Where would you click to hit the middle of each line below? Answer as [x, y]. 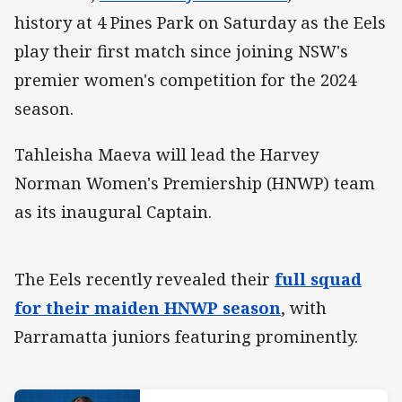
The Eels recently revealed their [144, 279]
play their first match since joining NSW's [181, 52]
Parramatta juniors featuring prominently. [186, 336]
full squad [318, 279]
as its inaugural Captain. [113, 211]
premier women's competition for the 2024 [185, 80]
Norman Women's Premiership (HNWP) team [195, 183]
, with [304, 307]
